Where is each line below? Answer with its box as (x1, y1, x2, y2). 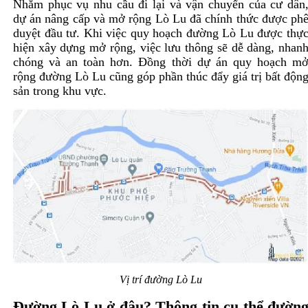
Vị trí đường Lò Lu (119, 273, 202, 285)
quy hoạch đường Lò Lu (130, 26, 254, 41)
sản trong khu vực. (12, 84, 107, 98)
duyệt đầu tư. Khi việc (12, 26, 131, 41)
